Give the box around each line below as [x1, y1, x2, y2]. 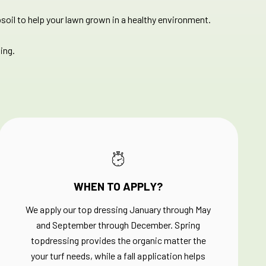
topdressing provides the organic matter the [30, 235, 206, 246]
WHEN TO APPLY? [74, 179, 163, 193]
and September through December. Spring [36, 219, 201, 230]
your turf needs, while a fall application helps [31, 250, 206, 261]
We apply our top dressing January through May [26, 204, 211, 215]
